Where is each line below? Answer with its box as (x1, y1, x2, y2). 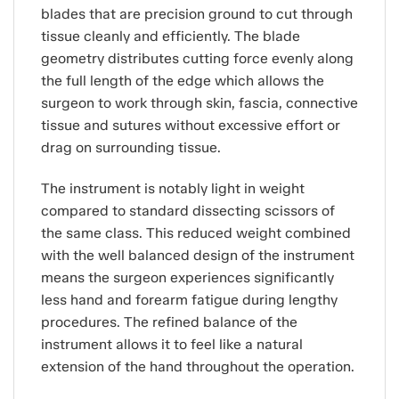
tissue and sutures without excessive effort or (41, 117, 340, 134)
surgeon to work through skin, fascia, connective (41, 94, 358, 112)
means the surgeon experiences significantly (41, 268, 334, 286)
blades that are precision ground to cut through (41, 5, 353, 23)
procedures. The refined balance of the (41, 313, 297, 330)
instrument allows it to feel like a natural (41, 335, 303, 353)
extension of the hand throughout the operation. (41, 357, 354, 375)
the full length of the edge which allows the (41, 72, 324, 90)
